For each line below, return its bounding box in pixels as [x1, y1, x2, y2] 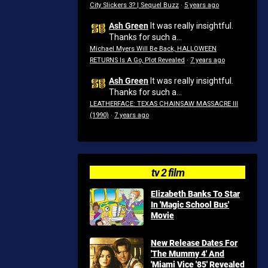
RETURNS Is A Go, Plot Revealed [90, 56, 185, 64]
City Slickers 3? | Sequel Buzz [90, 1, 179, 9]
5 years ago [184, 1, 219, 9]
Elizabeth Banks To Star [151, 188, 240, 199]
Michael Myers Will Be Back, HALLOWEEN [90, 45, 217, 53]
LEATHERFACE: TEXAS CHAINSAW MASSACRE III [90, 100, 238, 108]
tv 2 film [151, 165, 184, 179]
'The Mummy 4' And [151, 248, 224, 259]
